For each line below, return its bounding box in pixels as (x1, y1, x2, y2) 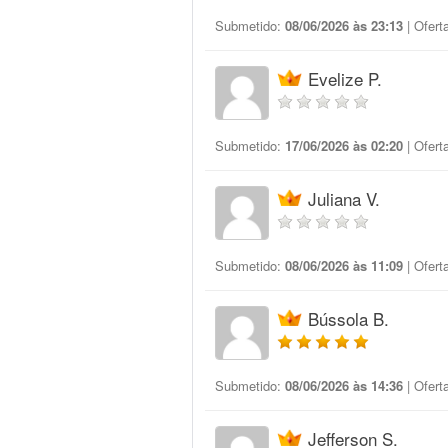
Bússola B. (308, 306, 389, 331)
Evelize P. (308, 66, 382, 91)
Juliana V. (308, 186, 380, 211)
